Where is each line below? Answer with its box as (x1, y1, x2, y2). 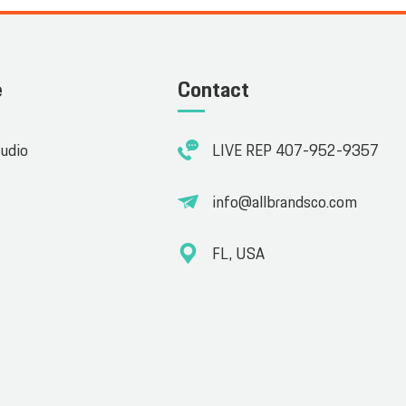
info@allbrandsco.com (211, 190, 357, 215)
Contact (177, 73, 249, 107)
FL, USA (211, 242, 265, 266)
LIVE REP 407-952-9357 (211, 139, 379, 163)
